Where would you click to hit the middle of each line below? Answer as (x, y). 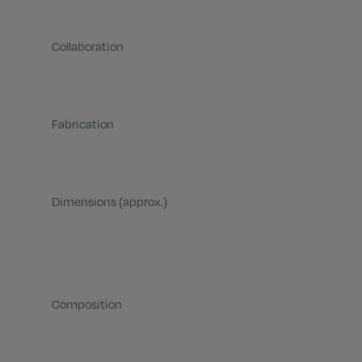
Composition (87, 304)
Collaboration (88, 46)
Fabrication (83, 124)
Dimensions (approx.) (109, 201)
